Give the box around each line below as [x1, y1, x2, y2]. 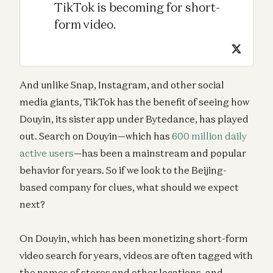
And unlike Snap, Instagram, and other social [19, 78, 224, 91]
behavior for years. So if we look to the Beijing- [19, 163, 227, 176]
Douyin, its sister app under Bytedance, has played [19, 112, 249, 125]
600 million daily [172, 129, 247, 142]
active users [19, 146, 74, 159]
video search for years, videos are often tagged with [19, 249, 253, 261]
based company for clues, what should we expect [19, 180, 239, 193]
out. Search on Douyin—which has [19, 129, 172, 142]
